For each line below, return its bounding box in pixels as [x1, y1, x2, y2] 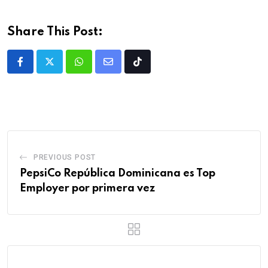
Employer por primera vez [20, 182, 155, 194]
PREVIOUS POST [33, 153, 96, 162]
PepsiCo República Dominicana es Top [20, 167, 215, 179]
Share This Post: [7, 26, 103, 38]
